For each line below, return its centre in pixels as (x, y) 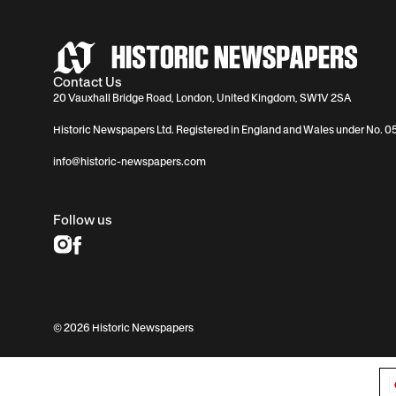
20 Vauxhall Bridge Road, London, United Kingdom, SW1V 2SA (202, 97)
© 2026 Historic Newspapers (123, 327)
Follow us (83, 219)
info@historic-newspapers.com (129, 161)
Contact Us (88, 81)
